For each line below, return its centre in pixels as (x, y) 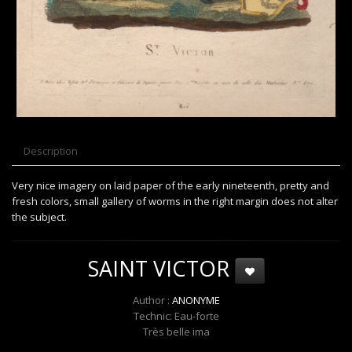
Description (51, 151)
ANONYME (196, 301)
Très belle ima (176, 332)
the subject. (39, 217)
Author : (152, 301)
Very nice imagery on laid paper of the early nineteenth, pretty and (170, 186)
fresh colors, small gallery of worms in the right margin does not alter (175, 202)
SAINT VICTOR (161, 269)
